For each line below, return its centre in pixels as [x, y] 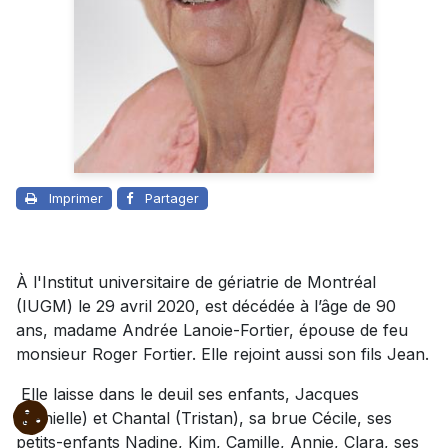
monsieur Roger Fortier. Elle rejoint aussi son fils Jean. [222, 354]
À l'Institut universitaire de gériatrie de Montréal [196, 282]
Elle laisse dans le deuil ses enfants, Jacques [187, 394]
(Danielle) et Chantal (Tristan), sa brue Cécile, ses [204, 418]
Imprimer [76, 198]
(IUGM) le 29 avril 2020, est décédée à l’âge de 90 [206, 306]
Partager [172, 198]
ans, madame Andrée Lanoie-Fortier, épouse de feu [212, 330]
